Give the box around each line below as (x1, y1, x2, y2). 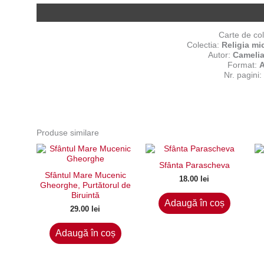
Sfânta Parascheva (159, 160, 230, 170)
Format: (227, 60, 259, 70)
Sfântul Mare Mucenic (44, 170, 126, 180)
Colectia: (186, 40, 222, 50)
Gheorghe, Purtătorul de (39, 180, 131, 190)
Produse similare (37, 128, 99, 138)
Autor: (208, 50, 233, 60)
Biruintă (71, 190, 100, 200)
